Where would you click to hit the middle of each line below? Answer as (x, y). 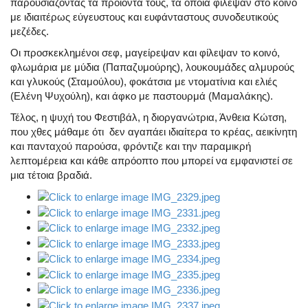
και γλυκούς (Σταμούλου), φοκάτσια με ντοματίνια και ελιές (144, 81)
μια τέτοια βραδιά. (53, 175)
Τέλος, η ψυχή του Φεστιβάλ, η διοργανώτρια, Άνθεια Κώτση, (148, 117)
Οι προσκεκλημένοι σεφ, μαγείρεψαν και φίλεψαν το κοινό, (145, 52)
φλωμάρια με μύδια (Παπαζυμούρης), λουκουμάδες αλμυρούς (152, 67)
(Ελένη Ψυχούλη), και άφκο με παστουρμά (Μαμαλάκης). (144, 96)
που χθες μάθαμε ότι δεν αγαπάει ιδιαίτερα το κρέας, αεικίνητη (154, 131)
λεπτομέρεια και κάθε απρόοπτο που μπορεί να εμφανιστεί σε (152, 160)
